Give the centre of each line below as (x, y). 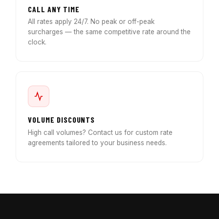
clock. (37, 42)
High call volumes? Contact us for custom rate (100, 132)
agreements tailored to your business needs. (97, 142)
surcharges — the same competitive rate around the (109, 32)
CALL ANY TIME (54, 9)
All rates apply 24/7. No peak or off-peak (91, 22)
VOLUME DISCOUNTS (62, 120)
